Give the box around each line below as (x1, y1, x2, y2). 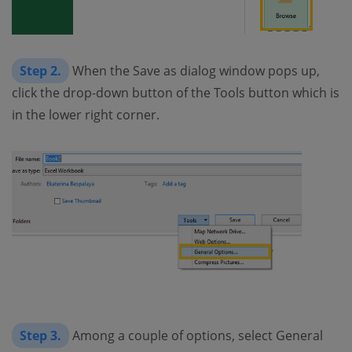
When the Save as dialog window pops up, (69, 62, 320, 80)
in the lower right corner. (12, 106, 159, 124)
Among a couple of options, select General (69, 327, 323, 345)
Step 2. (20, 62, 61, 80)
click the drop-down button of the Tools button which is (12, 84, 339, 102)
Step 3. (20, 327, 61, 345)
